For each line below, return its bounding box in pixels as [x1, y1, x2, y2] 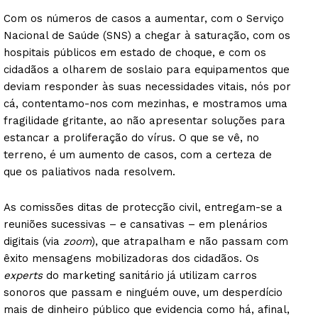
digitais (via [4, 234, 63, 248]
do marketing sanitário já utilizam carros [43, 268, 257, 282]
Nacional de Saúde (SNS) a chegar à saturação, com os [4, 28, 290, 42]
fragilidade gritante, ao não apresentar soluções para [4, 114, 285, 127]
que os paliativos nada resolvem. [4, 165, 175, 178]
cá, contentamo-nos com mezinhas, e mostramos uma [4, 97, 287, 110]
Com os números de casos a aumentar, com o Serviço [4, 11, 284, 25]
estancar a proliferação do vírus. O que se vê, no [4, 131, 259, 144]
